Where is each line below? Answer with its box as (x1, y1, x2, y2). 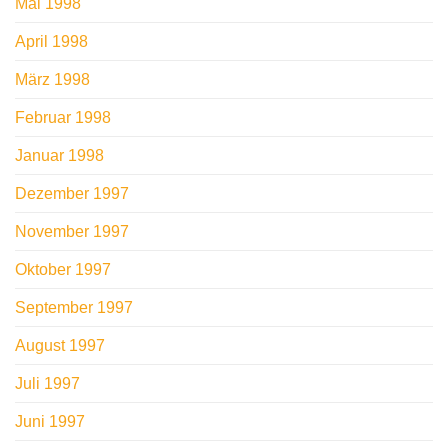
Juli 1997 (15, 375, 80, 393)
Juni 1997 (15, 413, 85, 431)
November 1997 (15, 223, 129, 241)
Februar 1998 (15, 109, 111, 127)
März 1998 (15, 71, 90, 89)
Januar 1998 (15, 147, 104, 165)
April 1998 (15, 33, 88, 51)
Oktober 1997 (15, 261, 111, 279)
